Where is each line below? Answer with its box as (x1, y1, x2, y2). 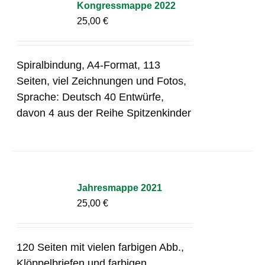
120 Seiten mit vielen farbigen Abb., (17, 241, 185, 253)
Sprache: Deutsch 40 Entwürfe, (17, 91, 164, 103)
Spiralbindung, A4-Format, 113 (17, 59, 161, 71)
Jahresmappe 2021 (77, 182, 163, 193)
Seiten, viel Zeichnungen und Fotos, (17, 75, 187, 87)
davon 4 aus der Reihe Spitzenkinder (17, 106, 192, 119)
